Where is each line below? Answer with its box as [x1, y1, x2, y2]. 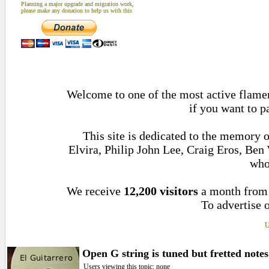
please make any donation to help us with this [21, 7, 132, 14]
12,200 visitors [124, 184, 198, 198]
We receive [67, 184, 124, 198]
